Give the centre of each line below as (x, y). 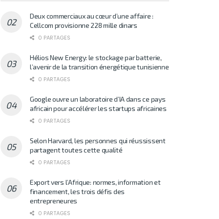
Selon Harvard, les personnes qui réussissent (98, 140)
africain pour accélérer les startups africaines (98, 108)
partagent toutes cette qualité (76, 150)
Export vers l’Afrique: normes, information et (95, 182)
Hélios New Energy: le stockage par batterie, (96, 57)
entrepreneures (54, 200)
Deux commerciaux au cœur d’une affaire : (92, 16)
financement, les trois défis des (77, 191)
